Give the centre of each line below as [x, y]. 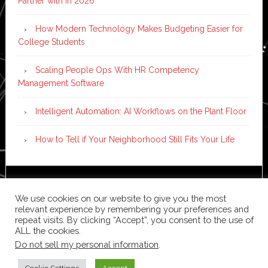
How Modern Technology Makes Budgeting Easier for [139, 29]
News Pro [125, 188]
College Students [51, 42]
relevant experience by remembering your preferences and [132, 209]
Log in [159, 201]
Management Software [61, 83]
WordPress [118, 201]
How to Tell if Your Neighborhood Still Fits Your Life [135, 140]
